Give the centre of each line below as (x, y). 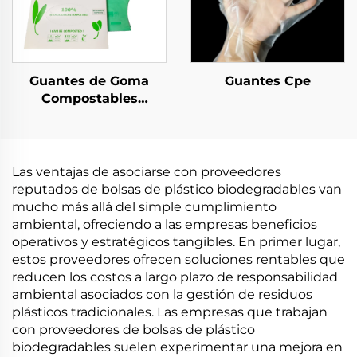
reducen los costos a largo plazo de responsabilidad (175, 277)
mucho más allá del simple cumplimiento (144, 207)
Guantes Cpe (268, 81)
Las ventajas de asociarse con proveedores (147, 172)
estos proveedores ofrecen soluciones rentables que (178, 259)
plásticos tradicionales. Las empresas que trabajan (170, 312)
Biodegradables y (89, 116)
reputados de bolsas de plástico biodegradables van (177, 189)
